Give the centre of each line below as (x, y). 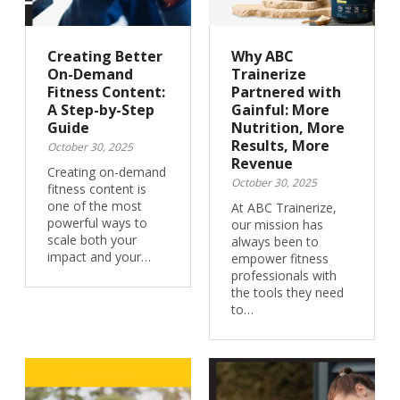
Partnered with (286, 92)
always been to (275, 242)
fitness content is (96, 189)
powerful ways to (97, 223)
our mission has (277, 225)
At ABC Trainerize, (284, 208)
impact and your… (99, 257)
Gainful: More (280, 110)
